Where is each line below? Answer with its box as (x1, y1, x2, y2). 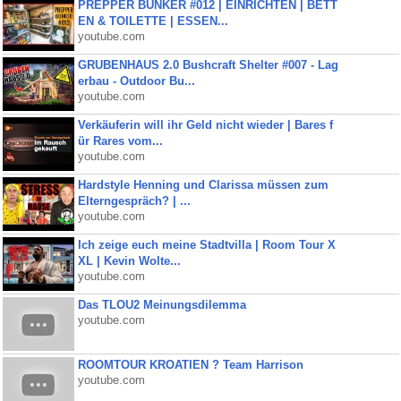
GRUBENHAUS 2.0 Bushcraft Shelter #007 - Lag (77, 58, 338, 72)
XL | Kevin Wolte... (77, 254, 181, 268)
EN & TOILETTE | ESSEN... (77, 14, 228, 28)
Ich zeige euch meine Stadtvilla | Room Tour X (77, 238, 336, 252)
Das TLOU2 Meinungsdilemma (77, 298, 246, 311)
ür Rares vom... (77, 134, 163, 148)
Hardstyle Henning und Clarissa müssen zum (77, 178, 328, 192)
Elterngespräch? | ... (77, 194, 191, 208)
